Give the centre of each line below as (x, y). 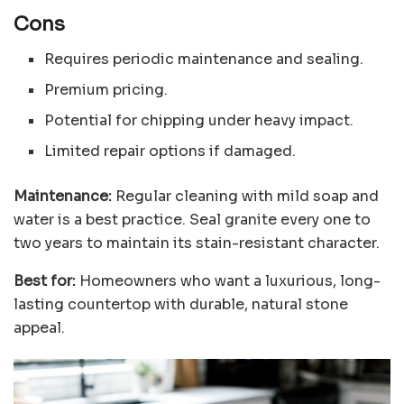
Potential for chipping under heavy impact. (199, 120)
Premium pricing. (106, 89)
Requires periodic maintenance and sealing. (204, 59)
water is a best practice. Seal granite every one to (192, 219)
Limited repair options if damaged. (170, 151)
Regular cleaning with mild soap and (245, 196)
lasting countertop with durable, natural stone (181, 304)
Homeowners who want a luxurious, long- (228, 280)
